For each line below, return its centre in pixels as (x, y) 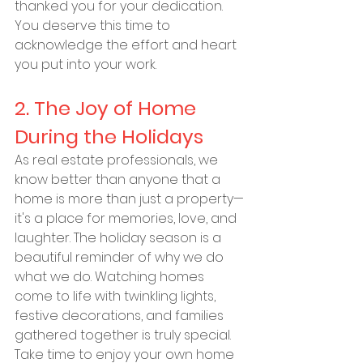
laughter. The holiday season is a (120, 238)
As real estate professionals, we (118, 160)
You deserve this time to (94, 26)
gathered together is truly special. (124, 335)
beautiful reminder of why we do (121, 257)
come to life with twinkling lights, (117, 296)
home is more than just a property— (129, 199)
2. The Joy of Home (108, 108)
